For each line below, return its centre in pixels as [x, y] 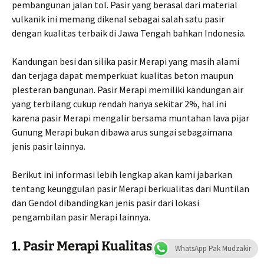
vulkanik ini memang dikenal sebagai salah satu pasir [118, 19]
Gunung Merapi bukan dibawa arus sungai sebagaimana [122, 132]
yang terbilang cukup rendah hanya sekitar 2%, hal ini [119, 103]
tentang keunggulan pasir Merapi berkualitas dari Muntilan [131, 188]
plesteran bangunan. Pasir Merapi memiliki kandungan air [128, 89]
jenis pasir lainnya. [49, 146]
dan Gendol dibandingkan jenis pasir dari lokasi [105, 202]
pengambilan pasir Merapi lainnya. [81, 217]
